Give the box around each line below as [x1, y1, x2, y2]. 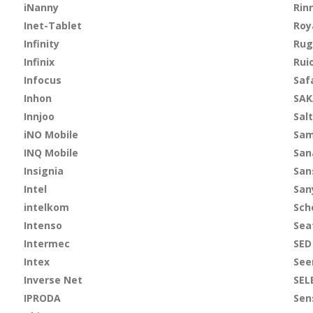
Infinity [23, 37, 59, 50]
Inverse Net [23, 273, 82, 286]
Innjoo [23, 110, 54, 123]
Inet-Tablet [23, 19, 82, 32]
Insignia [23, 164, 64, 177]
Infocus [23, 73, 61, 87]
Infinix [23, 55, 54, 68]
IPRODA [23, 291, 61, 305]
